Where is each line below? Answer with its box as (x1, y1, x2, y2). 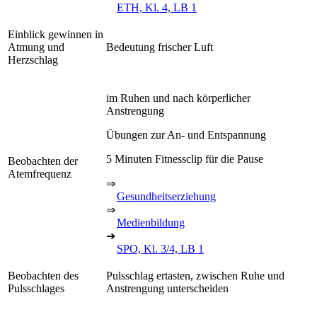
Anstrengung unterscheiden (106, 282, 229, 294)
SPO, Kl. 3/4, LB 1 (117, 242, 204, 255)
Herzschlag (8, 53, 58, 66)
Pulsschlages (8, 282, 64, 294)
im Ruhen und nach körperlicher (106, 91, 250, 104)
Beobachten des (8, 269, 79, 282)
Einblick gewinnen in (8, 28, 103, 40)
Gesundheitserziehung (117, 190, 216, 202)
